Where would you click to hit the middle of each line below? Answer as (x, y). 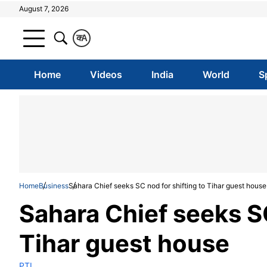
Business (54, 186)
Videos (106, 74)
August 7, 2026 (44, 9)
